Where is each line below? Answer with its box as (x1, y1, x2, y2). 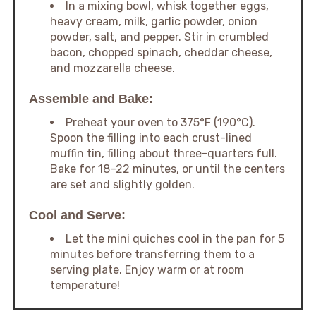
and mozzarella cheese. (49, 61, 175, 75)
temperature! (49, 278, 120, 292)
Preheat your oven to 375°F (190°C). (65, 115, 255, 129)
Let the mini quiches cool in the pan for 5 (65, 231, 284, 245)
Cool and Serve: (28, 207, 126, 222)
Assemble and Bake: (28, 91, 153, 106)
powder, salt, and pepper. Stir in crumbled (49, 30, 269, 44)
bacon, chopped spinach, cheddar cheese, (49, 45, 272, 59)
